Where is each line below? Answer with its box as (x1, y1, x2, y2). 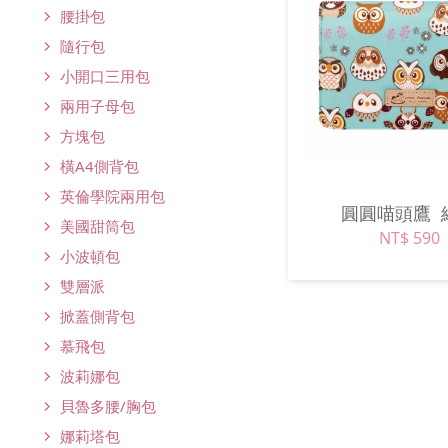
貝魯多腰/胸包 (60, 395, 156, 416)
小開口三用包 (60, 65, 150, 86)
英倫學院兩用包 (60, 185, 165, 206)
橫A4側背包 (60, 155, 139, 176)
